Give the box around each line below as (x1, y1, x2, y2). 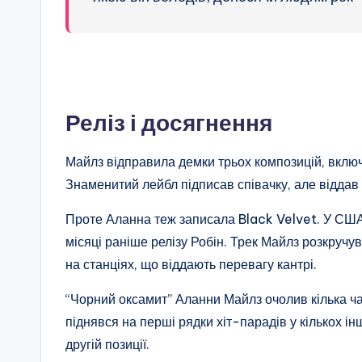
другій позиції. (65, 336, 149, 353)
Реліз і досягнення (65, 108, 272, 137)
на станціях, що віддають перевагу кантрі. (65, 256, 317, 273)
